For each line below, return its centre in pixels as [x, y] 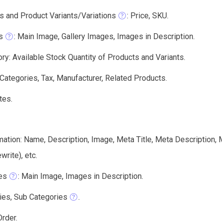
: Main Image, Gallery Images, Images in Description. [104, 37]
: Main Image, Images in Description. [81, 176]
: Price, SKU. [148, 16]
